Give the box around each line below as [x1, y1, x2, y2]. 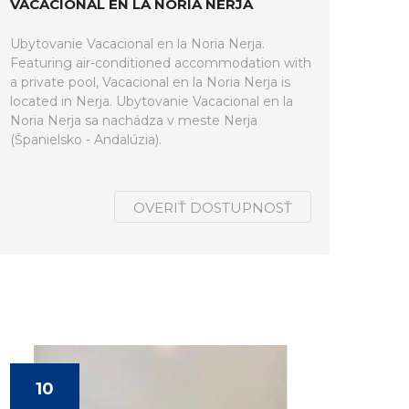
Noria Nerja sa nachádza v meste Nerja [10, 112, 257, 129]
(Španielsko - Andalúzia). [10, 131, 162, 148]
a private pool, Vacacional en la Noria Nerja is [10, 74, 290, 90]
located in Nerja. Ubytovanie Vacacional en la [10, 93, 293, 110]
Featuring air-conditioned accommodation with [10, 55, 311, 71]
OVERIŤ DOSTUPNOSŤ [133, 199, 292, 216]
